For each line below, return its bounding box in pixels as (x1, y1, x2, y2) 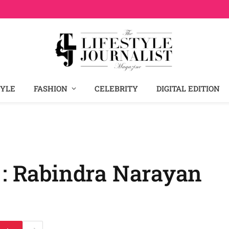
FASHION (34, 83, 67, 94)
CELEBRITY (95, 83, 138, 94)
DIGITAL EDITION (156, 83, 220, 94)
